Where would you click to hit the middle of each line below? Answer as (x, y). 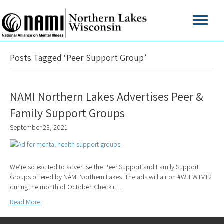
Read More (25, 202)
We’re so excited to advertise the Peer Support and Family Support (104, 167)
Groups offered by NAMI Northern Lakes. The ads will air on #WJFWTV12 (111, 177)
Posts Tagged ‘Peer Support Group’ (78, 58)
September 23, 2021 (39, 128)
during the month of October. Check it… (67, 187)
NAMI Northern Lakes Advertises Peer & (107, 97)
